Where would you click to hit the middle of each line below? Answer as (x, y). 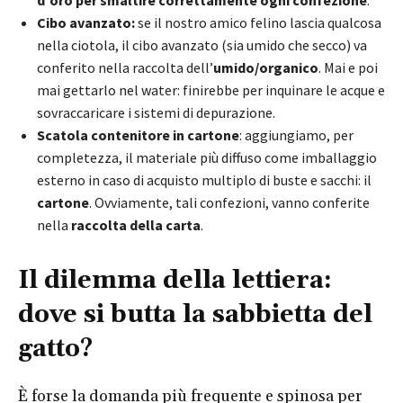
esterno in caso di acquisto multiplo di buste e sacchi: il (204, 179)
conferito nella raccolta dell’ (125, 67)
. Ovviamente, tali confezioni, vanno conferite (229, 202)
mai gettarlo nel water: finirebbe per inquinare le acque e (211, 90)
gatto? (55, 349)
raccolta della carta (136, 224)
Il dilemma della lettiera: (175, 280)
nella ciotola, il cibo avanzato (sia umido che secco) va (202, 45)
